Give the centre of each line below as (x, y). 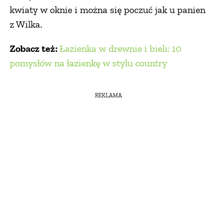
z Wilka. (27, 24)
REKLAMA (108, 95)
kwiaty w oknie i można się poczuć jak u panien (108, 10)
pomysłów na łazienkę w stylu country (88, 63)
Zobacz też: (35, 49)
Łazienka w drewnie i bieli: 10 (121, 49)
